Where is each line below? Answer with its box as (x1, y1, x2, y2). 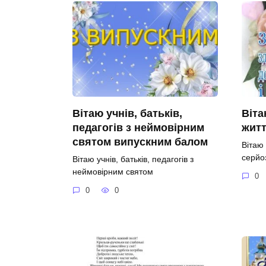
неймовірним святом (72, 166, 153, 176)
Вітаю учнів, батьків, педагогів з (72, 154, 194, 164)
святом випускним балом (72, 135, 208, 148)
